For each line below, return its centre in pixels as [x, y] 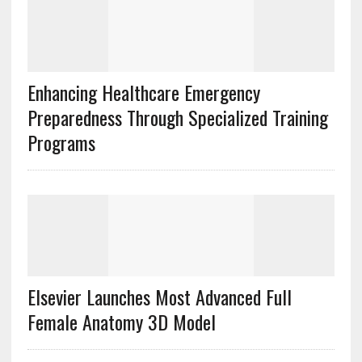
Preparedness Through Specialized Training [177, 118]
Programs [61, 143]
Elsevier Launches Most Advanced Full [159, 297]
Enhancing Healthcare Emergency [143, 93]
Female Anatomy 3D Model [121, 322]
